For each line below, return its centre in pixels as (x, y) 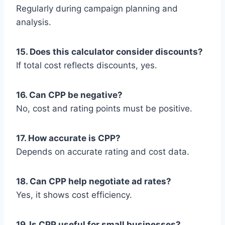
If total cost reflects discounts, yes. (87, 66)
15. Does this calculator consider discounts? (109, 52)
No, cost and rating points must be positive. (104, 109)
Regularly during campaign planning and (97, 9)
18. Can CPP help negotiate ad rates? (94, 182)
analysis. (34, 22)
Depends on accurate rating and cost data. (103, 152)
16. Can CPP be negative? (69, 95)
